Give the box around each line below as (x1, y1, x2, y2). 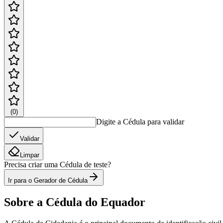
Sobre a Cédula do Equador (4, 195, 145, 209)
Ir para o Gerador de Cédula (8, 176, 88, 184)
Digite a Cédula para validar (96, 117, 184, 126)
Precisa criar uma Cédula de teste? (4, 160, 111, 169)
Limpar (20, 151, 39, 159)
